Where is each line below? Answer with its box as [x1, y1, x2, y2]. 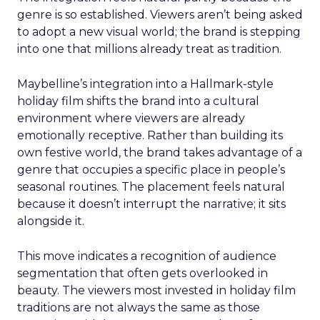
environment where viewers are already [17, 111, 245, 125]
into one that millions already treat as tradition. [17, 42, 281, 56]
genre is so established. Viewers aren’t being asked [17, 8, 303, 21]
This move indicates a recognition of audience [17, 249, 276, 263]
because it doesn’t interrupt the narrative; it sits [17, 197, 286, 211]
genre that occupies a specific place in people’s [17, 163, 285, 176]
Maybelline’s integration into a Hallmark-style [17, 77, 274, 91]
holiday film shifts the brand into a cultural [17, 94, 259, 108]
